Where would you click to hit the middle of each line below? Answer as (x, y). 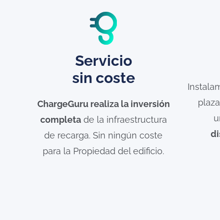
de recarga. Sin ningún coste (104, 135)
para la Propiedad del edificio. (104, 151)
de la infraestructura (124, 119)
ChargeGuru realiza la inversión (103, 104)
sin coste (103, 78)
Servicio (103, 60)
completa (60, 119)
